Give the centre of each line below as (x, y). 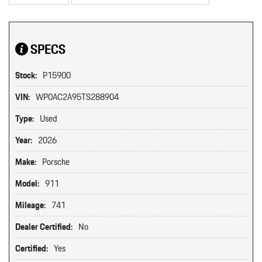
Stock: (26, 75)
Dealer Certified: (44, 227)
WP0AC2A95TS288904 (77, 97)
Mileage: (30, 205)
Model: (27, 184)
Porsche (56, 162)
